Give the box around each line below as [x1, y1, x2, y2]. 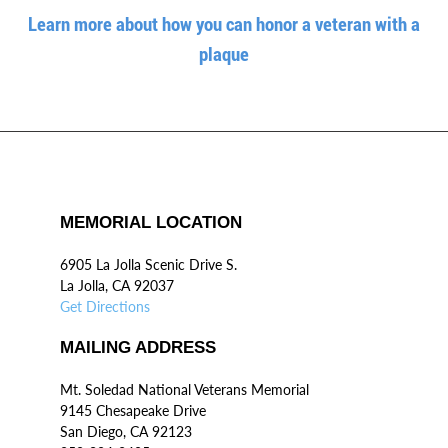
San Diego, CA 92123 [60, 423, 192, 440]
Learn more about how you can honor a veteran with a [28, 11, 420, 36]
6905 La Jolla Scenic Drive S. [60, 256, 237, 273]
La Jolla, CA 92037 [60, 277, 174, 294]
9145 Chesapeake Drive [60, 402, 206, 419]
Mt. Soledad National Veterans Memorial [60, 381, 309, 398]
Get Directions [60, 298, 150, 315]
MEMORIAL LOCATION [60, 213, 242, 232]
